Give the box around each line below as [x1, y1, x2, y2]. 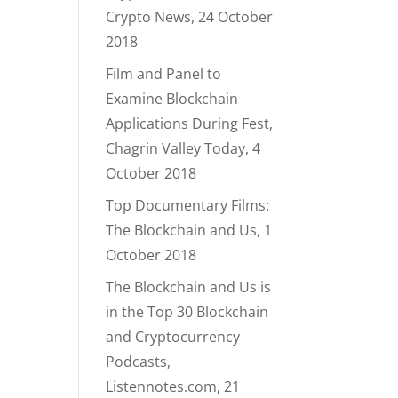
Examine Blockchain [106, 89, 239, 108]
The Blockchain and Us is [106, 277, 272, 297]
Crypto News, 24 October [106, 7, 274, 27]
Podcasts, [106, 352, 171, 371]
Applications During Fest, [106, 114, 274, 133]
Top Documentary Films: [106, 195, 270, 215]
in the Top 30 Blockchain [106, 302, 269, 322]
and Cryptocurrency [106, 327, 241, 346]
